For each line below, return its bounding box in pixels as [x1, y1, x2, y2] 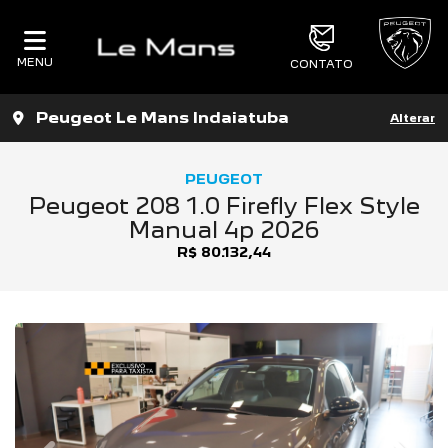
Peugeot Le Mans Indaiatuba [36, 108, 289, 127]
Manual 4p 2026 [129, 216, 319, 243]
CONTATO [289, 56, 353, 71]
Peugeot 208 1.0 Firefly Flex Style [28, 192, 420, 219]
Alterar [390, 111, 435, 125]
